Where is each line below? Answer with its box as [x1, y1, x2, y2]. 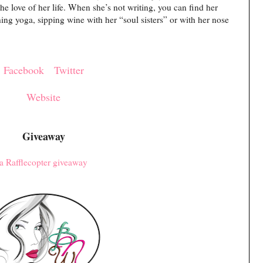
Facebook [3, 62, 44, 77]
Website [26, 89, 60, 104]
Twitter [53, 62, 84, 77]
